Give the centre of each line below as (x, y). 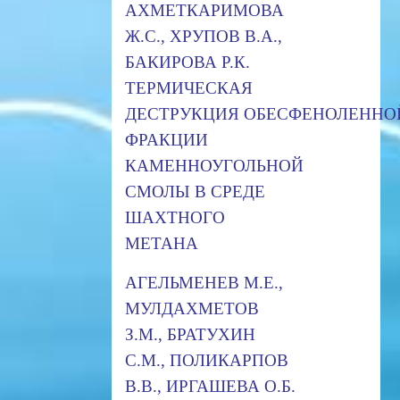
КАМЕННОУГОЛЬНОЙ (214, 165)
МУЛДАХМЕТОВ (192, 308)
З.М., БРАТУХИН (190, 334)
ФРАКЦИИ (166, 139)
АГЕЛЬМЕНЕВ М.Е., (204, 282)
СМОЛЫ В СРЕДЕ (195, 191)
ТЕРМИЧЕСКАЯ (188, 87)
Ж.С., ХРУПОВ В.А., (203, 36)
